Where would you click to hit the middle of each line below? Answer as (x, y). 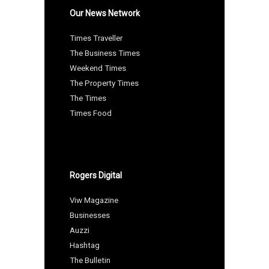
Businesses (90, 215)
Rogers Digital (96, 175)
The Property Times (104, 83)
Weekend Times (98, 68)
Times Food (91, 113)
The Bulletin (90, 260)
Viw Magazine (94, 200)
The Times (88, 98)
